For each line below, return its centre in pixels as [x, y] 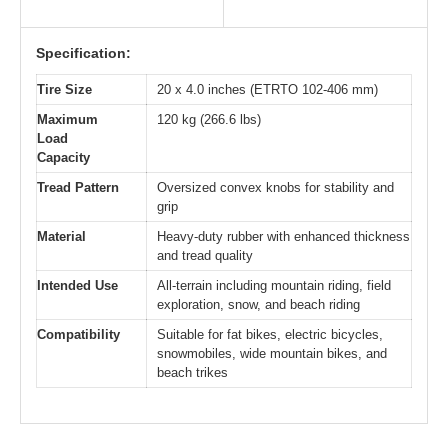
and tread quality [205, 256]
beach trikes [192, 373]
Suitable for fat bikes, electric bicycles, [270, 335]
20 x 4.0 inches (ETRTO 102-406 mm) [267, 90]
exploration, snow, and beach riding [258, 305]
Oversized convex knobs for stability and [275, 188]
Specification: [83, 53]
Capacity [63, 158]
